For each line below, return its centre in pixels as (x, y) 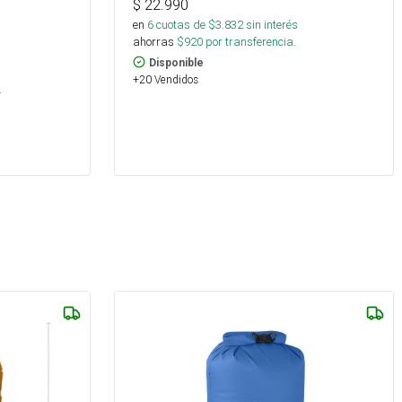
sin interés (272, 24)
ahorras (153, 41)
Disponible (176, 62)
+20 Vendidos (166, 79)
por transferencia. (249, 41)
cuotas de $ (184, 24)
